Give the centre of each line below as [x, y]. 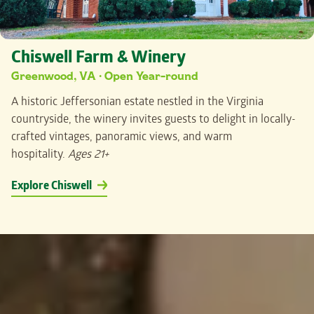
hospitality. [40, 155]
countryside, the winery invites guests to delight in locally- [153, 120]
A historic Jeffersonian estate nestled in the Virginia [137, 102]
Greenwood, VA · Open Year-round [105, 75]
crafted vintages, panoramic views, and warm [122, 137]
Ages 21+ [88, 155]
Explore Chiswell [52, 186]
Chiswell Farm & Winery [98, 59]
